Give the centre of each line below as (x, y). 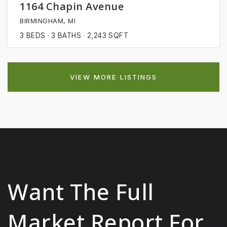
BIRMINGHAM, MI (48, 21)
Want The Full (81, 192)
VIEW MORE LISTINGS (113, 77)
